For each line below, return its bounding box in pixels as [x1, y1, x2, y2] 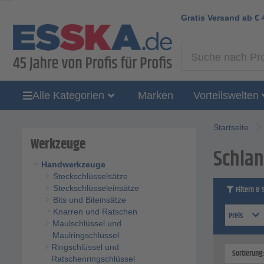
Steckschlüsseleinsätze [52, 183, 139, 193]
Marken [137, 89, 173, 101]
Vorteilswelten [193, 89, 259, 101]
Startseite [213, 123, 249, 133]
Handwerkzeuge [41, 160, 105, 170]
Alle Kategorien [32, 89, 104, 101]
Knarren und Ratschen [52, 207, 137, 217]
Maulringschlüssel [52, 230, 120, 240]
